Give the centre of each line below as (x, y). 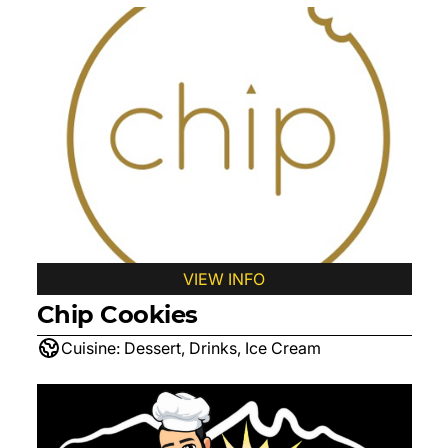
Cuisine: (90, 348)
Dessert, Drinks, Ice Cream (222, 348)
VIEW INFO (224, 279)
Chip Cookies (117, 314)
